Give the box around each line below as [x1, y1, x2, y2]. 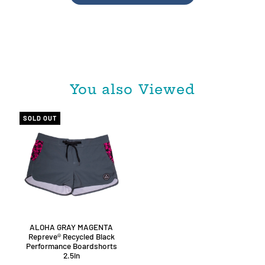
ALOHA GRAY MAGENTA [30, 221, 114, 232]
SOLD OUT [22, 114, 57, 122]
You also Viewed [69, 81, 196, 98]
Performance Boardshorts [25, 240, 117, 251]
